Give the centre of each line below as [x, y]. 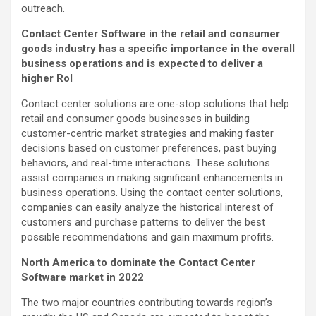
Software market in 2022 [83, 278]
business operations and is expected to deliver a [142, 64]
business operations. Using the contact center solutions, [152, 193]
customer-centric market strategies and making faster [147, 134]
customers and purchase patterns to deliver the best [143, 223]
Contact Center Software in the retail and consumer [151, 34]
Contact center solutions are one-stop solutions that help [155, 104]
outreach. [43, 9]
